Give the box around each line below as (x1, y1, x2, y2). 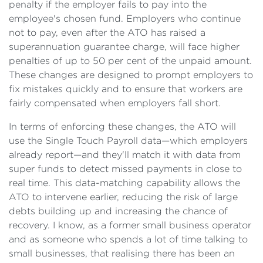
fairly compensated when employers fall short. (9, 98, 221, 108)
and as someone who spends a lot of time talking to (9, 234, 248, 244)
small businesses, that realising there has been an (9, 248, 235, 258)
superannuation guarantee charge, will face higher (9, 42, 240, 52)
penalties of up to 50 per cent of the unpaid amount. (9, 56, 252, 66)
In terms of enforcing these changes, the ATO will (9, 122, 236, 131)
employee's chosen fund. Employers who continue (9, 14, 241, 23)
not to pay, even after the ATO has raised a (9, 28, 205, 38)
